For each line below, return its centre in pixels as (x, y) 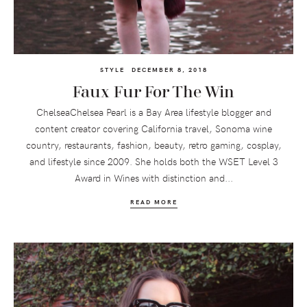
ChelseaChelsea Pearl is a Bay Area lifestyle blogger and (153, 112)
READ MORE (153, 201)
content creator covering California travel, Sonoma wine (153, 128)
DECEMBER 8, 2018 (169, 69)
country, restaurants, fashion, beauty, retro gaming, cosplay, (153, 145)
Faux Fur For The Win (153, 92)
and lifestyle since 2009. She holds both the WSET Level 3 (153, 161)
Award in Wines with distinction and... (153, 177)
